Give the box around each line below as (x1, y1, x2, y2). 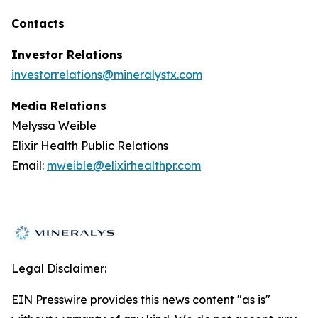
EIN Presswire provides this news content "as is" (11, 292, 270, 307)
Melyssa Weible (11, 119, 97, 133)
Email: (11, 158, 47, 172)
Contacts (11, 16, 65, 31)
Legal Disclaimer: (11, 261, 106, 275)
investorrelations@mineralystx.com (11, 67, 202, 82)
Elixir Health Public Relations (11, 138, 168, 153)
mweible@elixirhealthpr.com (47, 158, 201, 172)
